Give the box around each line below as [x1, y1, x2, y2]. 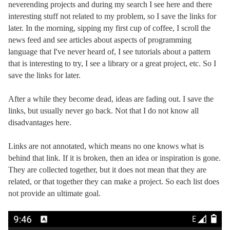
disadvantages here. [8, 118, 71, 127]
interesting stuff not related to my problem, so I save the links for [8, 11, 216, 21]
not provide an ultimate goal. [8, 189, 101, 198]
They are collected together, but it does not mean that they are [8, 165, 206, 175]
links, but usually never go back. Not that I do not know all [8, 106, 199, 115]
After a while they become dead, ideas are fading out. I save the [8, 94, 214, 103]
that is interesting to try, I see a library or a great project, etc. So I [8, 59, 216, 68]
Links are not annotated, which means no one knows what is [8, 142, 204, 151]
